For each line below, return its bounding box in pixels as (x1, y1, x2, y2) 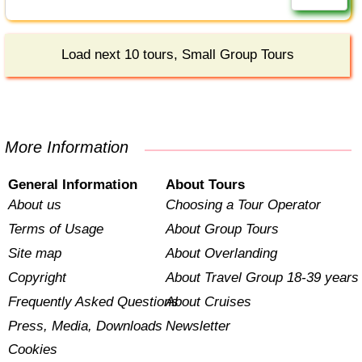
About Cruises (165, 293, 251, 309)
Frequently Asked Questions (8, 293, 179, 309)
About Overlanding (165, 245, 277, 261)
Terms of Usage (8, 221, 104, 237)
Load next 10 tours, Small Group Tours (61, 47, 294, 63)
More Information (19, 137, 129, 156)
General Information (8, 176, 138, 192)
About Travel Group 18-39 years (165, 269, 359, 285)
